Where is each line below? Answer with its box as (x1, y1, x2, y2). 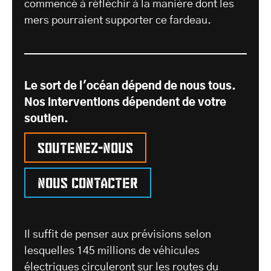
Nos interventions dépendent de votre (24, 97, 226, 109)
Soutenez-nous (38, 137, 133, 155)
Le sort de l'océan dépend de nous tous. (24, 81, 236, 93)
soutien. (24, 114, 68, 125)
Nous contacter (38, 172, 138, 190)
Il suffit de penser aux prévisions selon (24, 229, 211, 241)
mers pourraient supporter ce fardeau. (24, 15, 214, 27)
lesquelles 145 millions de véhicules (24, 246, 200, 257)
